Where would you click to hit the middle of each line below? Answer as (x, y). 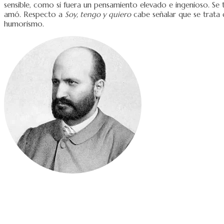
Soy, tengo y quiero (98, 14)
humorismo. (24, 23)
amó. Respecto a (34, 14)
